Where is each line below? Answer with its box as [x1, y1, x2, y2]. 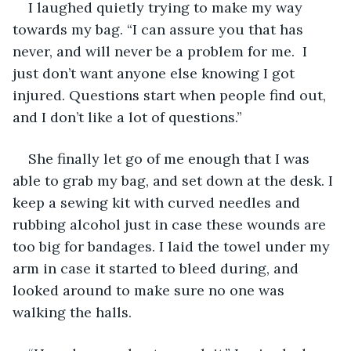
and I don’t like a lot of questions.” [13, 107, 242, 126]
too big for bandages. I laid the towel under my [13, 237, 334, 255]
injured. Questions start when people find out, [13, 85, 330, 104]
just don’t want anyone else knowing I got [13, 63, 299, 82]
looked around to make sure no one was [13, 280, 288, 299]
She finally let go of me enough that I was [28, 149, 313, 168]
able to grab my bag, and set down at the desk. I [13, 171, 337, 190]
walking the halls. [13, 302, 132, 321]
